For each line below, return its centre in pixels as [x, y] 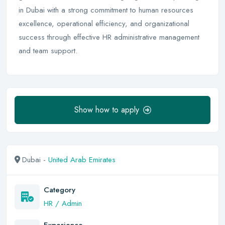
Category [60, 190]
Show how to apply [106, 110]
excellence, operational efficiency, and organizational [104, 24]
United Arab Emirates [82, 160]
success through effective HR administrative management [109, 37]
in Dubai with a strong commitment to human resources [106, 10]
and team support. [48, 51]
